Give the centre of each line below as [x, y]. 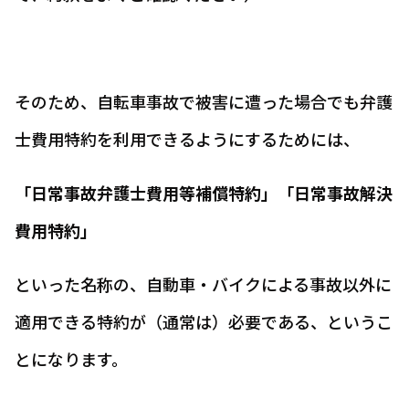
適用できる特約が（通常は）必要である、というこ [204, 321]
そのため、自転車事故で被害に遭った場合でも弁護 [204, 101]
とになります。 [71, 359]
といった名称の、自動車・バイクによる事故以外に [203, 284]
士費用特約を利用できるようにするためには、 [187, 139]
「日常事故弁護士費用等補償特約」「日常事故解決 [204, 193]
